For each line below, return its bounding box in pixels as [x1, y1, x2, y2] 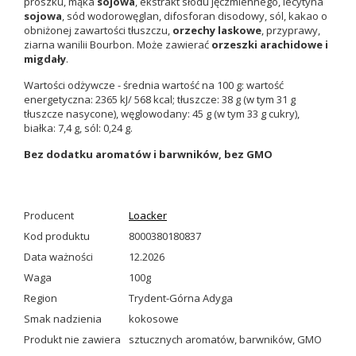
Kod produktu [24, 229, 90, 244]
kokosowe [129, 311, 179, 327]
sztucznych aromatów [129, 332, 234, 347]
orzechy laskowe [172, 23, 261, 38]
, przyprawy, [261, 23, 320, 38]
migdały [24, 52, 66, 67]
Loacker [129, 208, 167, 223]
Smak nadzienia [24, 311, 102, 327]
